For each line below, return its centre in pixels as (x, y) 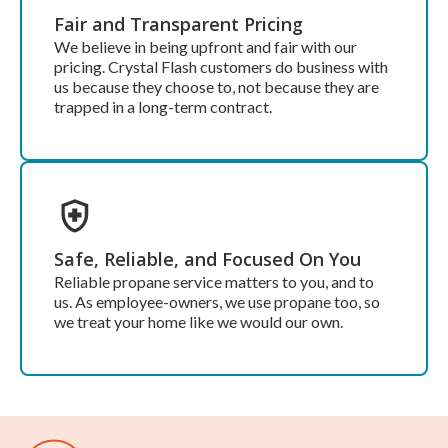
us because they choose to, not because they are (216, 87)
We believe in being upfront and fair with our (205, 47)
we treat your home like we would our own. (198, 322)
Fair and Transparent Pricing (178, 24)
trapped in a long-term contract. (163, 107)
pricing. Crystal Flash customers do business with (221, 67)
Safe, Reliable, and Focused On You (207, 259)
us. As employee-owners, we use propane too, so (217, 302)
